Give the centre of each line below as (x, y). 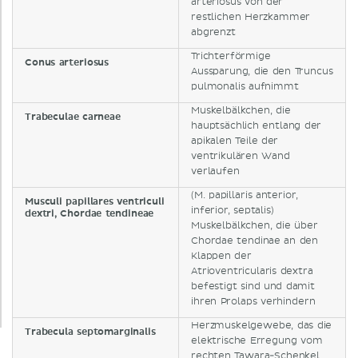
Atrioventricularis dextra (252, 272)
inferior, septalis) (233, 211)
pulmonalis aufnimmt (245, 87)
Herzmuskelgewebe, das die (262, 326)
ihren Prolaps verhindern (253, 302)
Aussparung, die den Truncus (262, 72)
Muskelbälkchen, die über (255, 226)
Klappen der (221, 257)
